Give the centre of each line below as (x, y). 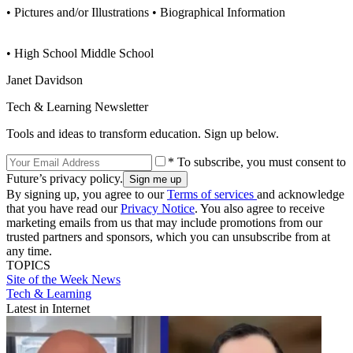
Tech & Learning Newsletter (77, 106)
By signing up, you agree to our (87, 194)
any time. (29, 251)
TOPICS (28, 265)
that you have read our (63, 208)
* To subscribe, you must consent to (257, 162)
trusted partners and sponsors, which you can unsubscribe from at (168, 236)
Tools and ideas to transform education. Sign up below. (143, 133)
